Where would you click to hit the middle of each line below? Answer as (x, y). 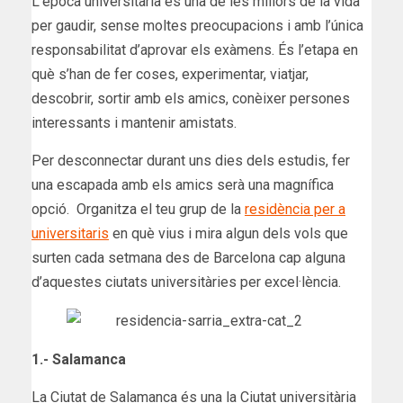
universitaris (70, 233)
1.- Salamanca (79, 359)
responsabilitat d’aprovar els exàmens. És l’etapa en (195, 49)
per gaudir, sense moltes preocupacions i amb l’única (197, 25)
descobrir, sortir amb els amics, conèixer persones (191, 98)
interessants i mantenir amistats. (134, 122)
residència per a (295, 209)
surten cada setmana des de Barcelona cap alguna (188, 257)
